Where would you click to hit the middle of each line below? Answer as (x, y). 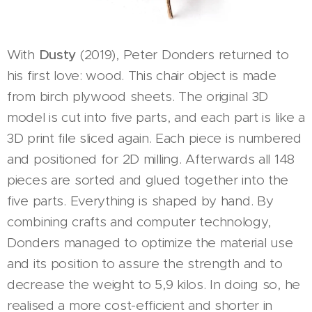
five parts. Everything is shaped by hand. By (140, 201)
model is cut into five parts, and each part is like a (156, 117)
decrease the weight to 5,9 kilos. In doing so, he (154, 284)
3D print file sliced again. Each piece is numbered (154, 138)
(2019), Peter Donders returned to (182, 54)
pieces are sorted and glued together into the (148, 180)
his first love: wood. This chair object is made (142, 75)
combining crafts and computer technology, (139, 221)
